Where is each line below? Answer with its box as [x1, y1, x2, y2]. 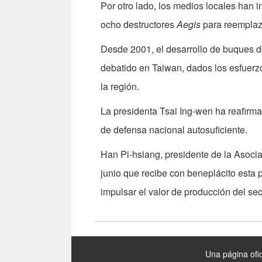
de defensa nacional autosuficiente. [101, 123, 247, 137]
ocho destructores [101, 18, 177, 32]
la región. [101, 80, 139, 94]
